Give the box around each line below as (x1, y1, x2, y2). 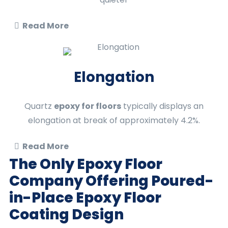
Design (69, 205, 124, 224)
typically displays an (121, 100, 204, 112)
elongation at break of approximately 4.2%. (28, 115, 200, 126)
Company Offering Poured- (9, 171, 214, 191)
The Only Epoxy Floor (9, 154, 162, 174)
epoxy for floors (54, 100, 121, 112)
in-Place (9, 188, 76, 208)
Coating (9, 205, 69, 224)
